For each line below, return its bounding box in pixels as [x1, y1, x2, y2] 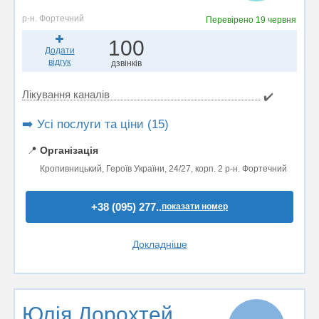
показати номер [162, 202, 228, 211]
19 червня [256, 15, 297, 25]
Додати [44, 46, 75, 56]
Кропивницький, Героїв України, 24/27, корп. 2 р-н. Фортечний [40, 164, 287, 174]
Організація [40, 145, 98, 156]
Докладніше [132, 239, 187, 250]
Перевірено [206, 15, 256, 25]
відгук [48, 57, 71, 67]
